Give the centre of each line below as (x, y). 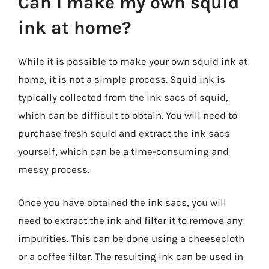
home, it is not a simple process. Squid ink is (122, 79)
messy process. (54, 169)
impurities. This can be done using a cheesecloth (131, 238)
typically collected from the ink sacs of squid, (123, 97)
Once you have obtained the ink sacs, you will (122, 202)
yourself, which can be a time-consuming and (123, 151)
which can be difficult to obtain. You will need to (128, 115)
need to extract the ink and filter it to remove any (130, 220)
